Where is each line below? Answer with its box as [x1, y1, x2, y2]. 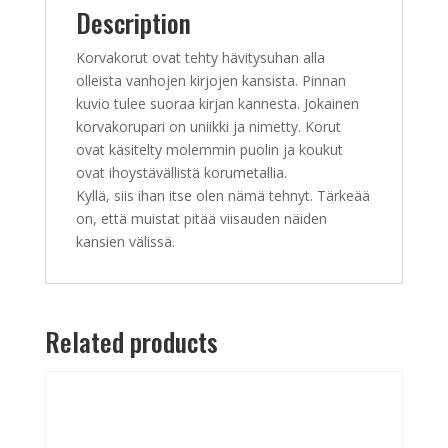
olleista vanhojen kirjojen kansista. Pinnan [75, 71, 346, 91]
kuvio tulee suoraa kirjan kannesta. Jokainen [75, 94, 359, 114]
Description [75, 3, 191, 43]
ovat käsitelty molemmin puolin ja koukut [75, 140, 343, 160]
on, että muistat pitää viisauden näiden [75, 209, 327, 229]
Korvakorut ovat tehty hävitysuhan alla [75, 48, 325, 68]
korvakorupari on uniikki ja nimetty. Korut [75, 117, 341, 137]
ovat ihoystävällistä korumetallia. [75, 163, 287, 183]
